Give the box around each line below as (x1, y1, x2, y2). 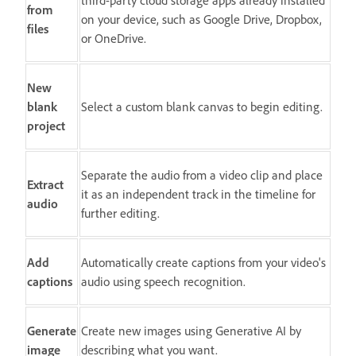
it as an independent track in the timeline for (81, 186, 315, 203)
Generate (27, 323, 76, 339)
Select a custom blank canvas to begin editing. (81, 99, 323, 115)
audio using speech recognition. (81, 273, 246, 290)
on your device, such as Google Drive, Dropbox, (81, 11, 322, 28)
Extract (27, 176, 64, 193)
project (27, 118, 65, 134)
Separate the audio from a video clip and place (81, 167, 323, 184)
